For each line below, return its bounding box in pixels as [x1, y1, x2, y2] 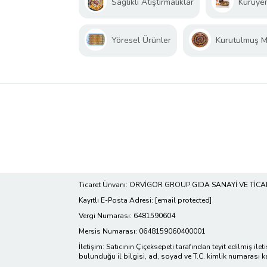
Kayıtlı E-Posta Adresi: [79, 195, 155, 206]
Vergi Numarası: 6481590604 [79, 211, 175, 221]
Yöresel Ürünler [111, 35, 171, 46]
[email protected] [155, 195, 212, 206]
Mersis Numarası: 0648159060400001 [79, 226, 206, 237]
